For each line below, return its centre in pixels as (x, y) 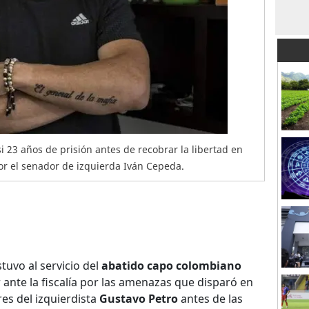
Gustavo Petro (139, 299)
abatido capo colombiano (171, 266)
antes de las (210, 299)
